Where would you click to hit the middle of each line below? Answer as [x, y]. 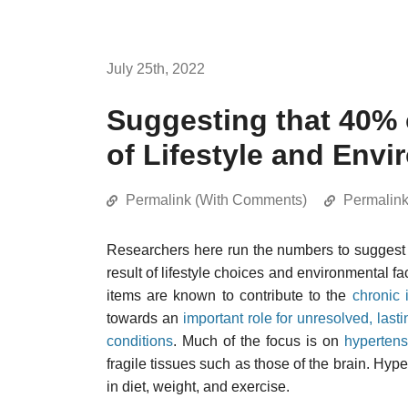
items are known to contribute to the [229, 296]
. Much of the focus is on [259, 341]
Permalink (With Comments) [216, 200]
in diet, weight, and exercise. [198, 387]
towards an [145, 318]
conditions [140, 341]
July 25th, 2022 [156, 69]
